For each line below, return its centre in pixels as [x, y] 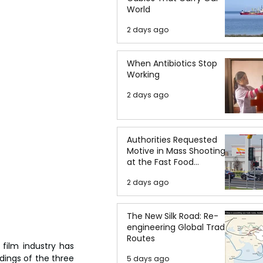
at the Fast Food [160, 162]
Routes [141, 238]
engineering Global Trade [178, 227]
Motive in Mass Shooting [176, 151]
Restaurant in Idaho [167, 173]
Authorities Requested [172, 140]
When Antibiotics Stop [172, 63]
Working [143, 75]
